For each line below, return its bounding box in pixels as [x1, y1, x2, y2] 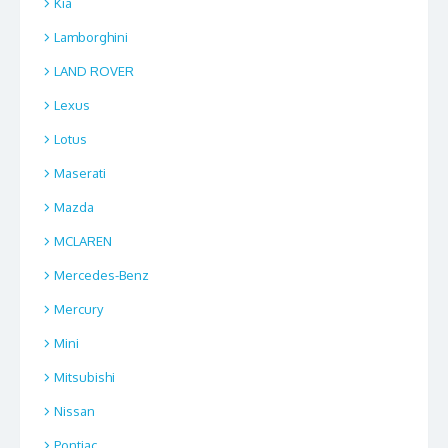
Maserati [54, 165, 106, 182]
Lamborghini [54, 29, 128, 46]
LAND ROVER [54, 63, 134, 80]
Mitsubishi [54, 369, 115, 386]
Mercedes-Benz [54, 267, 149, 284]
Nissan [54, 403, 95, 420]
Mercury [54, 301, 103, 318]
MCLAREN [54, 233, 112, 250]
